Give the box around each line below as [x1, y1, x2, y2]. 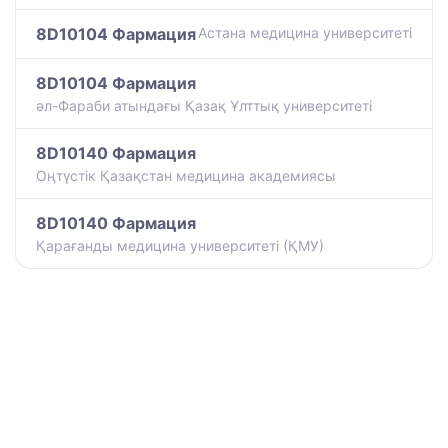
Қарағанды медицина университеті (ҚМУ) [36, 236, 324, 254]
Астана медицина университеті [198, 23, 412, 41]
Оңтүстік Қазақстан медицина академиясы [36, 166, 336, 184]
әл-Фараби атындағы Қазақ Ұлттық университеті [36, 96, 372, 114]
